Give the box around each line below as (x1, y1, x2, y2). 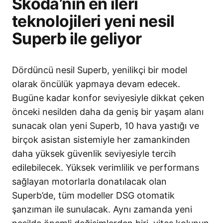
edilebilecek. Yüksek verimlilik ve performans (12, 162, 199, 173)
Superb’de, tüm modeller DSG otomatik (12, 190, 175, 201)
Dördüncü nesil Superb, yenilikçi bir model (12, 65, 187, 76)
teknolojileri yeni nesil (12, 11, 175, 31)
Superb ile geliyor (12, 29, 142, 49)
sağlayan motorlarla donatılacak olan (12, 176, 167, 187)
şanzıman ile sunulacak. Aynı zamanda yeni (12, 204, 192, 215)
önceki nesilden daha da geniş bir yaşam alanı (12, 107, 204, 117)
